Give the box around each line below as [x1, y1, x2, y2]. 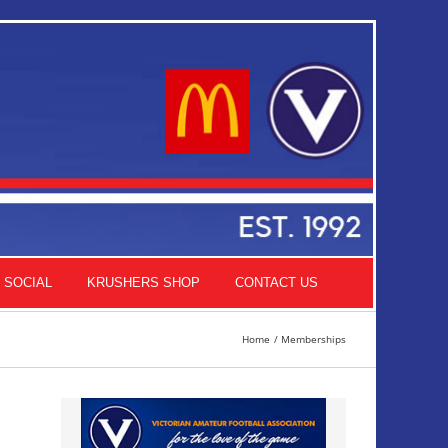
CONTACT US [234, 275, 318, 291]
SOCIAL [3, 275, 52, 291]
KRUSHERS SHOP [86, 275, 200, 291]
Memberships [281, 331, 346, 346]
